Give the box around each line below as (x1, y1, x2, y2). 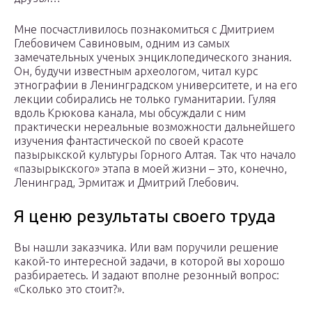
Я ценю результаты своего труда (14, 207, 276, 226)
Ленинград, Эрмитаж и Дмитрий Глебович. (14, 176, 239, 189)
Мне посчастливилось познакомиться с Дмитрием (14, 23, 274, 36)
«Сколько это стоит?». (14, 283, 125, 296)
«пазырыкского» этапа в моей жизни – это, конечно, (14, 162, 287, 175)
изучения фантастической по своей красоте (14, 134, 244, 148)
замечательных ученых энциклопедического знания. (14, 51, 292, 64)
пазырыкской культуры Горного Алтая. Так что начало (14, 148, 296, 162)
